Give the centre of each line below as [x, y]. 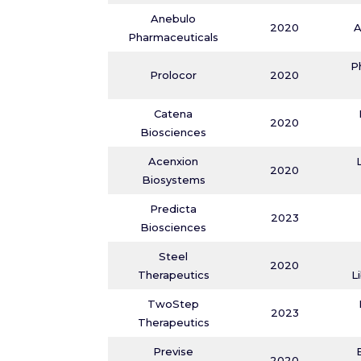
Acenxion [174, 161]
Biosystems [173, 180]
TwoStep [174, 304]
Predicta [174, 209]
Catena [174, 114]
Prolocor [174, 75]
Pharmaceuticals [174, 37]
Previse [174, 351]
